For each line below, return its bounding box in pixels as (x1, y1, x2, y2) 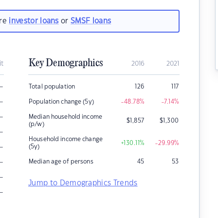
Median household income (29, 114, 102, 120)
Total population (29, 84, 75, 90)
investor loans (9, 17, 59, 25)
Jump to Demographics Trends (28, 180, 138, 187)
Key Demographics (29, 57, 103, 69)
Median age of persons (29, 159, 93, 164)
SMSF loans (71, 17, 111, 25)
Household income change (29, 136, 103, 142)
